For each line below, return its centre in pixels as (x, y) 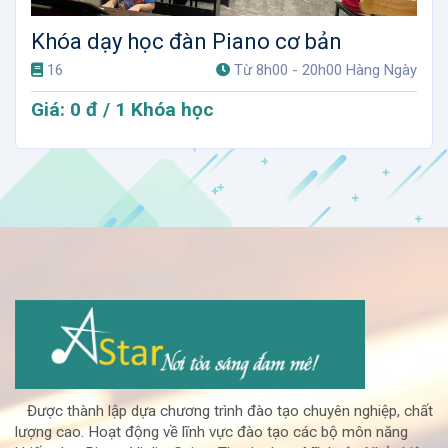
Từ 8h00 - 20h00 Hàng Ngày (325, 69)
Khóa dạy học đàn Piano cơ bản (186, 41)
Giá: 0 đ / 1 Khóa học (122, 109)
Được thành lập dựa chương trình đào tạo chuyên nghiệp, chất (224, 411)
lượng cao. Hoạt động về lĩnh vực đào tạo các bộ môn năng (211, 432)
